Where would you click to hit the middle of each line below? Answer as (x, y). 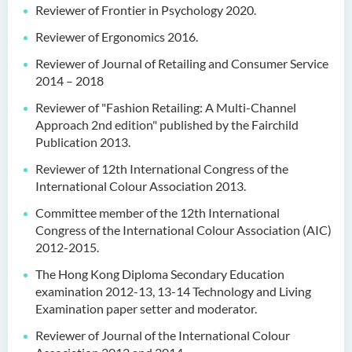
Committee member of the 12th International (158, 213)
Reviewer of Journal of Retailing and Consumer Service (182, 63)
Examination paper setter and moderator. (146, 308)
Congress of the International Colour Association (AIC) (183, 230)
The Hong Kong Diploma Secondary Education (160, 274)
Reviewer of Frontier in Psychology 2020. (146, 10)
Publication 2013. (83, 142)
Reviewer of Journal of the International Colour (163, 335)
